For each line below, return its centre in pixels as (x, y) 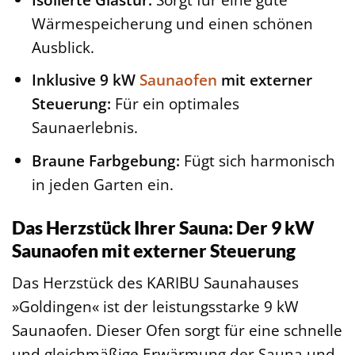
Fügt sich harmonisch (257, 160)
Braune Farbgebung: (105, 160)
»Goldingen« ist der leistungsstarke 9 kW (155, 307)
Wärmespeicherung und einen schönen (172, 23)
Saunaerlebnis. (84, 128)
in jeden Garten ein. (102, 184)
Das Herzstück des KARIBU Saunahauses (155, 283)
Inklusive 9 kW (85, 80)
